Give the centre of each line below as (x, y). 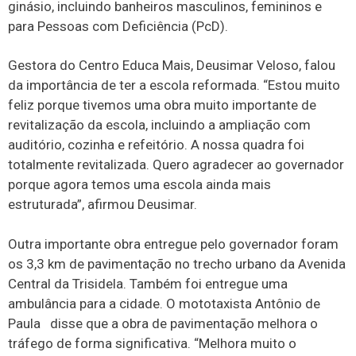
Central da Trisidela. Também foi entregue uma (148, 283)
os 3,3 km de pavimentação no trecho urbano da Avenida (177, 263)
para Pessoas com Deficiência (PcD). (118, 26)
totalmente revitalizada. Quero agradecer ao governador (176, 165)
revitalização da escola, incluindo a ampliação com (159, 125)
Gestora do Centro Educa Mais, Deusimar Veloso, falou (172, 66)
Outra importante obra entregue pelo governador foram (173, 244)
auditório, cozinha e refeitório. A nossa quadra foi (156, 145)
